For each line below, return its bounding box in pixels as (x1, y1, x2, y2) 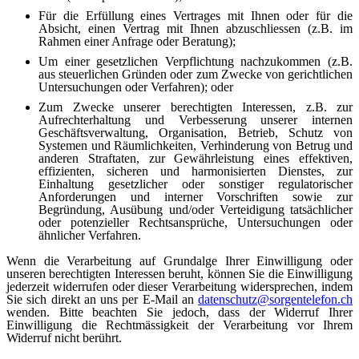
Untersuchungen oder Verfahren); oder (38, 79, 233, 94)
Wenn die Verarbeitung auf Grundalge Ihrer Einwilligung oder (6, 253, 353, 268)
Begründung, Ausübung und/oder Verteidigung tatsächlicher (38, 202, 353, 216)
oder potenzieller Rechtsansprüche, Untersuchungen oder (38, 215, 353, 229)
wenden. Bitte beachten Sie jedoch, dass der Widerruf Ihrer (6, 305, 353, 319)
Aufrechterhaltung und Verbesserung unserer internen (38, 112, 353, 127)
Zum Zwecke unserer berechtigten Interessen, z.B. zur (38, 99, 353, 114)
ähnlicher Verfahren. (38, 228, 141, 242)
